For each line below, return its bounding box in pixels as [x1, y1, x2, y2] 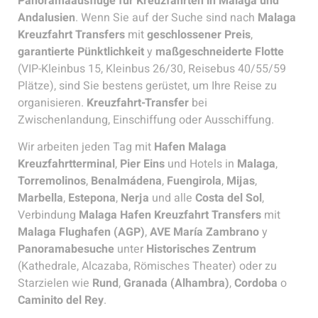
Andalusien [18, 9, 75, 26]
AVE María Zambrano [150, 224, 259, 241]
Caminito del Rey [18, 292, 104, 309]
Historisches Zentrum [146, 241, 256, 258]
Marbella [18, 190, 63, 207]
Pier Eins [120, 155, 165, 173]
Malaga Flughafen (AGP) [18, 224, 145, 241]
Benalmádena [91, 172, 162, 190]
